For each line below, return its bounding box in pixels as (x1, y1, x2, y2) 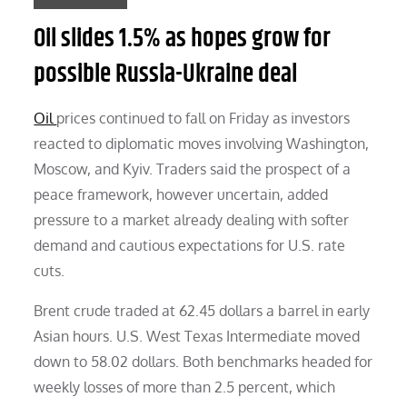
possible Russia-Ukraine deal (34, 55, 298, 94)
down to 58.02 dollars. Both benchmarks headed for (34, 352, 373, 371)
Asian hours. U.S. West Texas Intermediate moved (34, 326, 361, 345)
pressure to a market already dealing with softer (34, 210, 350, 229)
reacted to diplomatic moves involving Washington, (34, 134, 370, 153)
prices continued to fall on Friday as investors (56, 108, 351, 127)
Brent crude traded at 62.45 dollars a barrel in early (34, 301, 371, 320)
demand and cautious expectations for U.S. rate (34, 235, 346, 254)
